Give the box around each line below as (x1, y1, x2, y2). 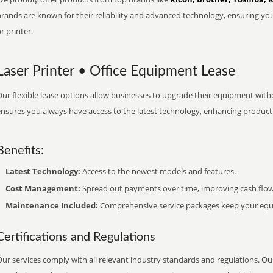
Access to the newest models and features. (80, 166, 236, 177)
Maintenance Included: (5, 200, 98, 211)
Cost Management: (5, 183, 80, 194)
